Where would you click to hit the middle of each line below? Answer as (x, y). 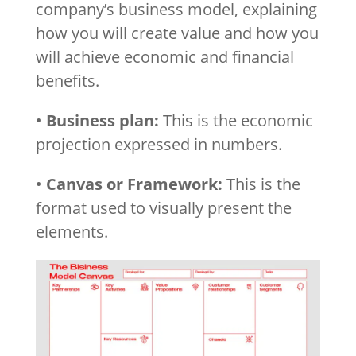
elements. (72, 231)
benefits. (67, 80)
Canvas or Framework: (134, 184)
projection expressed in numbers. (159, 144)
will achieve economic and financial (164, 56)
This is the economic (236, 120)
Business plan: (102, 120)
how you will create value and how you (177, 33)
